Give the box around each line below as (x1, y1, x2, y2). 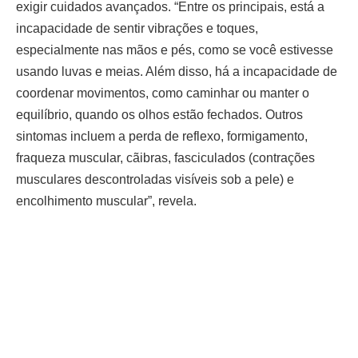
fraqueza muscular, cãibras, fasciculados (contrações (16, 151, 315, 165)
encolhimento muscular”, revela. (16, 194, 197, 209)
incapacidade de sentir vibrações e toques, (16, 22, 258, 36)
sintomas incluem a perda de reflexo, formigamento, (16, 129, 308, 144)
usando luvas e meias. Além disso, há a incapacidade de (16, 65, 337, 79)
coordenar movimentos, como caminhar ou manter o (16, 86, 309, 101)
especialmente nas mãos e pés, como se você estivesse (16, 43, 333, 58)
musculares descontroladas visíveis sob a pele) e (16, 173, 294, 187)
